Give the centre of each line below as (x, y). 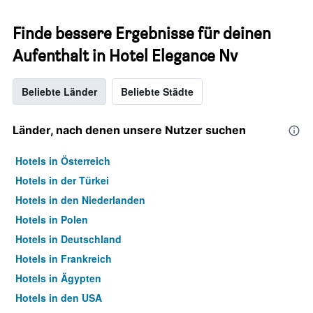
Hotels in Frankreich (64, 259)
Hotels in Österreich (63, 161)
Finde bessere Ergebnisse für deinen (142, 33)
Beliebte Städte (157, 92)
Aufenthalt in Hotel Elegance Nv (125, 56)
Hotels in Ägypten (58, 278)
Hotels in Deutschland (68, 239)
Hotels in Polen (52, 219)
